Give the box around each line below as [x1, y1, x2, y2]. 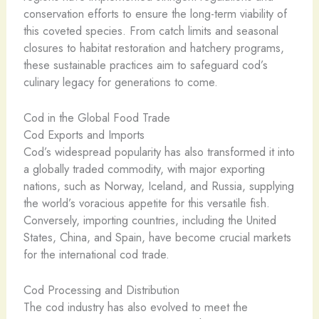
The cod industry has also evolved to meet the [23, 298, 248, 316]
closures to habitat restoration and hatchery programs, [23, 38, 284, 56]
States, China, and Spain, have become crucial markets [23, 228, 291, 246]
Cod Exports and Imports [23, 125, 145, 143]
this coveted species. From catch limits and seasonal [23, 21, 278, 39]
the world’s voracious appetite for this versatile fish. [23, 194, 270, 211]
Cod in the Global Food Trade [23, 108, 170, 126]
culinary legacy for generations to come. [23, 73, 218, 90]
